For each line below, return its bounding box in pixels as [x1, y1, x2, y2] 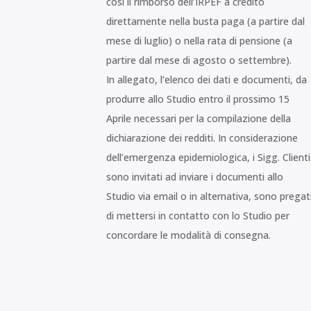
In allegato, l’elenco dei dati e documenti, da [106, 73, 308, 87]
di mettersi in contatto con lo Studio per [106, 209, 290, 223]
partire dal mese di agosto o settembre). [106, 53, 292, 67]
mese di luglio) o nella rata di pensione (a [106, 34, 293, 48]
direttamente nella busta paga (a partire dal [106, 15, 305, 28]
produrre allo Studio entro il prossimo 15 [106, 92, 290, 106]
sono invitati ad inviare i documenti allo [106, 170, 284, 184]
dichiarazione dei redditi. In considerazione [106, 131, 299, 145]
